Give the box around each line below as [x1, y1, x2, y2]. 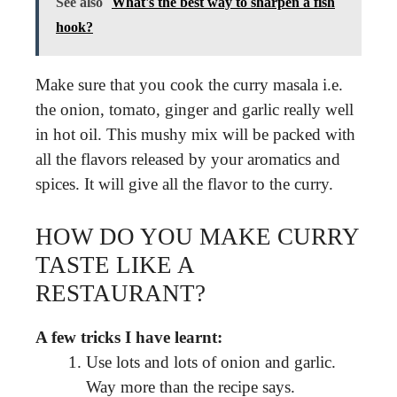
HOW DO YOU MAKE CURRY [35, 222, 359, 250]
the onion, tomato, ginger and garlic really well [35, 100, 354, 119]
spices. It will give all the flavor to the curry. [35, 175, 333, 193]
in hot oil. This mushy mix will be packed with [35, 125, 355, 144]
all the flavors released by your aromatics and [35, 150, 340, 168]
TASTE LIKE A [35, 251, 194, 278]
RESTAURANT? [35, 279, 206, 307]
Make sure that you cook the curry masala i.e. [35, 75, 343, 94]
